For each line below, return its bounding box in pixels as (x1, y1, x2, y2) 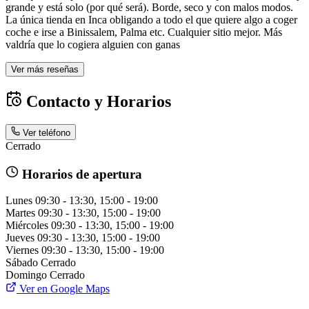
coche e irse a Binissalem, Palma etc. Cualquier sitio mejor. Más (6, 26, 282, 38)
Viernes (6, 243, 39, 256)
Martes (6, 206, 35, 219)
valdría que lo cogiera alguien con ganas (6, 38, 180, 50)
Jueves (6, 231, 34, 243)
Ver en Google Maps (17, 282, 110, 295)
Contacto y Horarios (22, 92, 171, 110)
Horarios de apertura (18, 166, 142, 181)
